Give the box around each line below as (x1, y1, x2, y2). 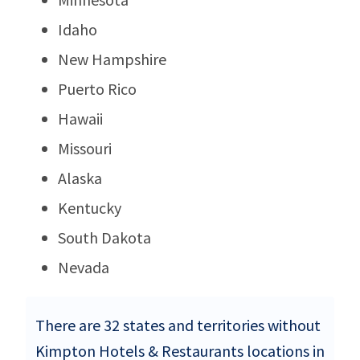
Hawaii (58, 108, 103, 129)
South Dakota (58, 227, 151, 247)
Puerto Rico (58, 78, 137, 99)
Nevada (58, 256, 109, 277)
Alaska (58, 167, 102, 188)
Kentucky (58, 197, 121, 218)
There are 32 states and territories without (35, 314, 321, 335)
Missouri (58, 137, 112, 158)
